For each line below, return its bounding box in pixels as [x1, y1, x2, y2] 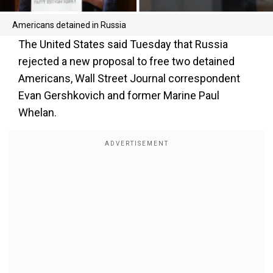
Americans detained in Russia [12, 20, 126, 30]
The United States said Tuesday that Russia [18, 38, 228, 51]
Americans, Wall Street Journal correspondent [18, 72, 240, 85]
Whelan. [18, 106, 57, 119]
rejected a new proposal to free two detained [18, 55, 235, 68]
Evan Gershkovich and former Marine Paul [18, 89, 219, 102]
